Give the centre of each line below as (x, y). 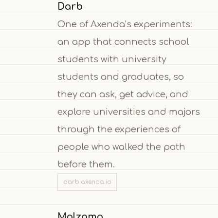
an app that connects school (123, 42)
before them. (86, 164)
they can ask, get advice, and (123, 94)
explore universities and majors (128, 112)
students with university (112, 59)
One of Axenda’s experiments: (125, 24)
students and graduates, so (120, 77)
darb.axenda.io (87, 182)
